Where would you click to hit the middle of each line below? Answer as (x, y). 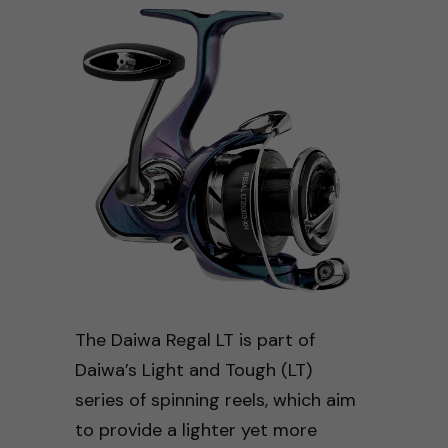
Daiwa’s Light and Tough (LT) (193, 369)
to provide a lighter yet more (195, 429)
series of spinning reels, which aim (215, 399)
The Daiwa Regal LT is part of (194, 339)
